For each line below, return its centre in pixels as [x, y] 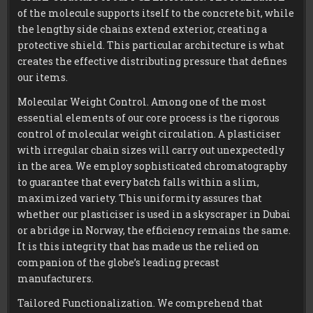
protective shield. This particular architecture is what [151, 45]
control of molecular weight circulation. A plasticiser [150, 134]
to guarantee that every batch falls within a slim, [139, 182]
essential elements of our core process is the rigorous [149, 118]
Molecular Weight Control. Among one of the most [142, 102]
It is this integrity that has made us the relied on [139, 247]
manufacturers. [56, 279]
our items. [43, 78]
